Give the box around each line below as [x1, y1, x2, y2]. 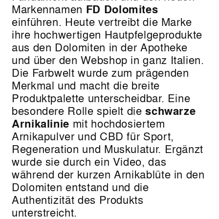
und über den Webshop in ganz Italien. [12, 51, 204, 67]
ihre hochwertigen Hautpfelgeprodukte [12, 26, 203, 42]
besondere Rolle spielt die [12, 102, 146, 118]
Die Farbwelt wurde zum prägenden [12, 64, 189, 80]
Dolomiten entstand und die [12, 178, 149, 195]
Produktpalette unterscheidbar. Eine [12, 89, 191, 106]
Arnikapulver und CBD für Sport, [12, 128, 174, 144]
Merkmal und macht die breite [12, 77, 160, 93]
